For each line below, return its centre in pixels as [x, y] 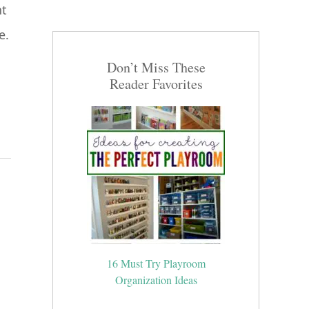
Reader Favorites [156, 84]
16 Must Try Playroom [156, 263]
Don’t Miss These [156, 67]
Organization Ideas [156, 280]
